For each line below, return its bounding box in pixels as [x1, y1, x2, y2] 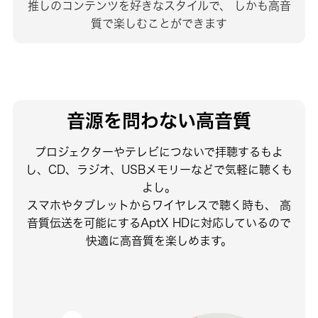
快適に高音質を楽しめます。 [86, 233, 232, 248]
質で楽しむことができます [91, 16, 227, 31]
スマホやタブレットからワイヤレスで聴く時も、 [27, 197, 276, 212]
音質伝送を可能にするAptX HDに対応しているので [27, 215, 291, 230]
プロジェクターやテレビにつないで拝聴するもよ [35, 144, 283, 159]
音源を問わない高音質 [67, 107, 251, 133]
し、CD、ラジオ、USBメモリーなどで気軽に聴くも [26, 162, 292, 177]
